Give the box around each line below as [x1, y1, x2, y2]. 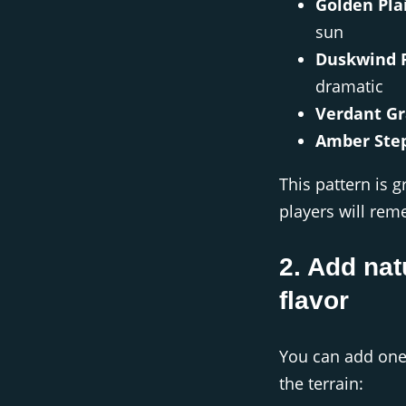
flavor [279, 285, 349, 314]
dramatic [315, 74, 383, 97]
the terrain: [279, 372, 363, 394]
